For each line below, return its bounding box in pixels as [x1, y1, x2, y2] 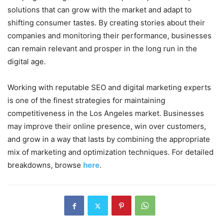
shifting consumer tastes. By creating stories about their [7, 18, 205, 28]
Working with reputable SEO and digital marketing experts [7, 83, 211, 93]
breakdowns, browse [7, 160, 83, 170]
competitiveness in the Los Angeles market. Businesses [7, 109, 204, 118]
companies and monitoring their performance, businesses [7, 31, 212, 41]
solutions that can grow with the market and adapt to [7, 5, 192, 15]
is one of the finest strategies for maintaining [7, 96, 165, 106]
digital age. [7, 57, 46, 67]
